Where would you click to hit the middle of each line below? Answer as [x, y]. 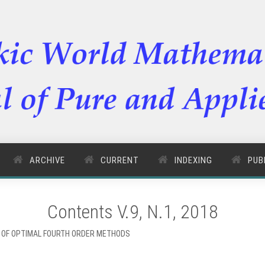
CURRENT [120, 160]
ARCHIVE [47, 160]
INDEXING [193, 160]
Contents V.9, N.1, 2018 [132, 212]
